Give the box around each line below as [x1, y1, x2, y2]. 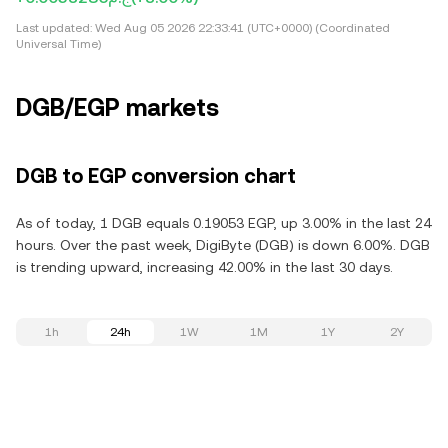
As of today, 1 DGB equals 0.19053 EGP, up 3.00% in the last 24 [16, 215, 431, 231]
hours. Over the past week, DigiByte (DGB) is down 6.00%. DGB [16, 237, 430, 253]
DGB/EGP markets [16, 94, 219, 122]
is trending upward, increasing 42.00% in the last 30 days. [16, 259, 393, 275]
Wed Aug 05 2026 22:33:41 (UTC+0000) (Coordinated [92, 21, 390, 35]
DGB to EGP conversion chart [16, 164, 296, 188]
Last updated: [16, 21, 92, 35]
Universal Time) [16, 37, 101, 51]
